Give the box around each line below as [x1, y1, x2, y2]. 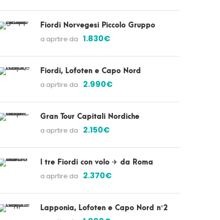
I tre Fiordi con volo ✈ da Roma [40, 158, 153, 166]
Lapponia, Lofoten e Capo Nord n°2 [40, 204, 168, 212]
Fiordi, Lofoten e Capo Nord [40, 67, 141, 75]
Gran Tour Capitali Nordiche [40, 112, 139, 121]
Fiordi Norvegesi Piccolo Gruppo [40, 21, 155, 29]
